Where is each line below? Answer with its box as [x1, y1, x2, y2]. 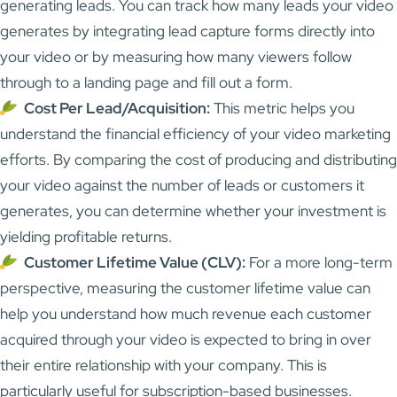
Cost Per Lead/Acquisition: [24, 98, 211, 119]
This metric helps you [210, 98, 355, 119]
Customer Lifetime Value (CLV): [24, 253, 246, 273]
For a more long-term [245, 253, 393, 273]
